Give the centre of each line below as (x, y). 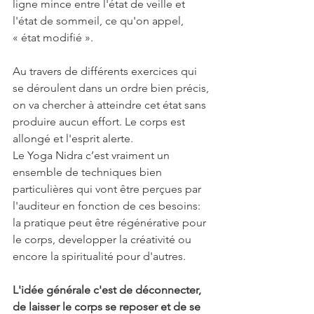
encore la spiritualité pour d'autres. (101, 256)
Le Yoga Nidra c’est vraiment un (93, 155)
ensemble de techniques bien (89, 172)
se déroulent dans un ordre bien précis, (112, 88)
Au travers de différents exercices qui (106, 71)
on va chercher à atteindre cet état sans (111, 105)
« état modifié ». (53, 37)
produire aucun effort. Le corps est (100, 122)
